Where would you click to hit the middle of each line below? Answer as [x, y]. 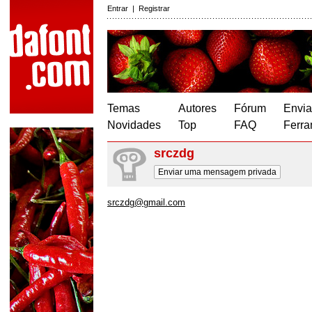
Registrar [154, 8]
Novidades [134, 125]
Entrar [118, 8]
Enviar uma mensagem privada [217, 172]
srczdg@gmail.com [146, 202]
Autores [197, 108]
